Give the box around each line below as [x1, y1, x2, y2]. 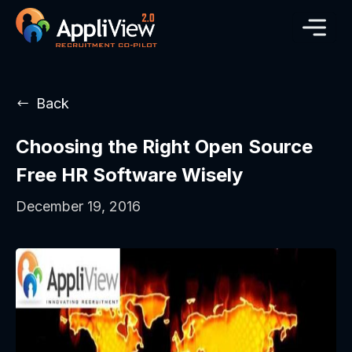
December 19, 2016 [16, 198, 141, 215]
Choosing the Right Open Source [16, 135, 313, 159]
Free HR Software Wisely [16, 163, 243, 187]
